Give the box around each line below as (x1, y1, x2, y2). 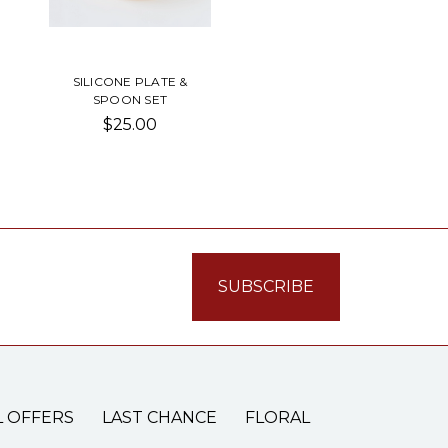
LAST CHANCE (101, 407, 217, 427)
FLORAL (244, 407, 310, 427)
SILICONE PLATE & (72, 73, 188, 89)
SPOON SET (92, 91, 168, 107)
